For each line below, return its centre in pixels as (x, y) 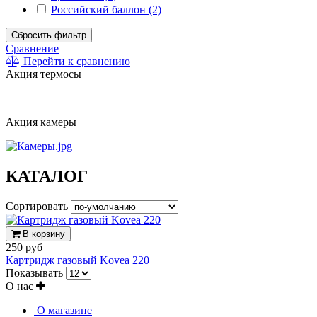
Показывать (36, 272)
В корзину (42, 234)
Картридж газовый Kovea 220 (77, 260)
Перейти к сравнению (75, 61)
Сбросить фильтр (49, 35)
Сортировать (38, 206)
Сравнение (32, 48)
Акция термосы (44, 74)
